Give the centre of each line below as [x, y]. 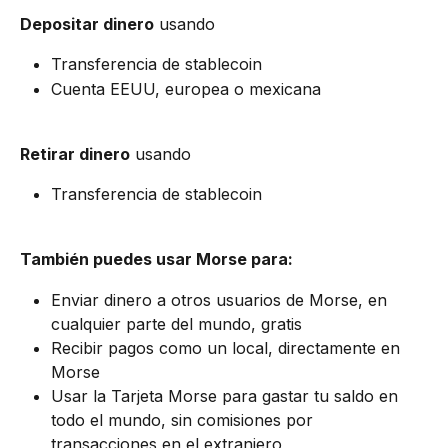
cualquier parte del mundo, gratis [176, 323]
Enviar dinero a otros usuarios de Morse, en [221, 299]
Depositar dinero [87, 23]
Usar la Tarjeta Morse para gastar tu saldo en [227, 395]
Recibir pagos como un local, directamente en [228, 347]
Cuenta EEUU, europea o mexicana [186, 88]
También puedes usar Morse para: [156, 259]
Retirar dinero [75, 153]
